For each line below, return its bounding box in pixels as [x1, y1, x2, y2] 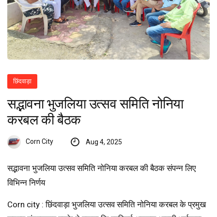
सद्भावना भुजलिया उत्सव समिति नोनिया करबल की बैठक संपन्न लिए [7, 163, 196, 173]
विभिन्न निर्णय [7, 178, 45, 188]
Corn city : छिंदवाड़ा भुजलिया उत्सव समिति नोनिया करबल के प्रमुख [7, 200, 206, 210]
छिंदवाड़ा [13, 77, 32, 85]
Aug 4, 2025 [85, 138, 122, 146]
